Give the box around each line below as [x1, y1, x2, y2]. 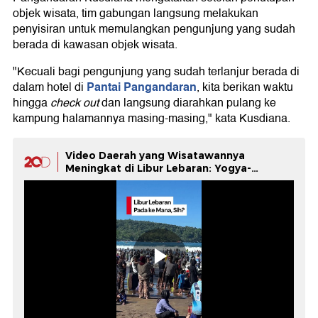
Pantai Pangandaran [87, 77, 197, 97]
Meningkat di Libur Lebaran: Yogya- [65, 161, 251, 175]
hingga [13, 93, 48, 112]
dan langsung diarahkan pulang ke [99, 93, 276, 112]
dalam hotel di [13, 77, 87, 97]
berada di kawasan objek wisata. [13, 35, 177, 54]
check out [48, 93, 99, 112]
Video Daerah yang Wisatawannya [65, 148, 245, 162]
